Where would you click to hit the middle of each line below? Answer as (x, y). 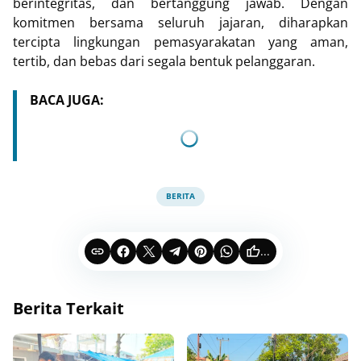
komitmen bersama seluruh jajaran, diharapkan (180, 22)
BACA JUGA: (67, 100)
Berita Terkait (68, 308)
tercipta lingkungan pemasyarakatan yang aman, (180, 41)
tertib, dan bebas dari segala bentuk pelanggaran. (164, 61)
